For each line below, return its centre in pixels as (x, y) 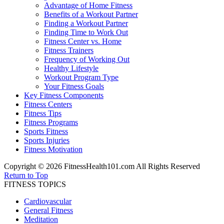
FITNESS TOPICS (35, 184)
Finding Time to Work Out (86, 32)
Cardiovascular (48, 201)
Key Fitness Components (64, 95)
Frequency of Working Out (87, 59)
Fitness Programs (51, 122)
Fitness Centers (48, 104)
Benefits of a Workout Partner (91, 14)
